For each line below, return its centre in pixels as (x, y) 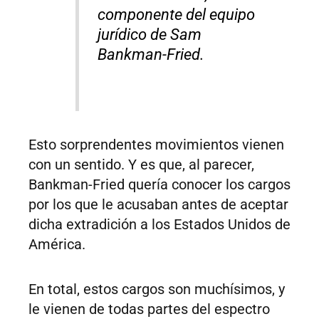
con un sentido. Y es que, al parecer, (141, 165)
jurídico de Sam (150, 35)
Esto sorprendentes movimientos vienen (156, 145)
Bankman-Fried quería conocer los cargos (159, 185)
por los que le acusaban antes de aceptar (158, 205)
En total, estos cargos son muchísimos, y (157, 289)
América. (57, 245)
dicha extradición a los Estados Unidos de (159, 225)
